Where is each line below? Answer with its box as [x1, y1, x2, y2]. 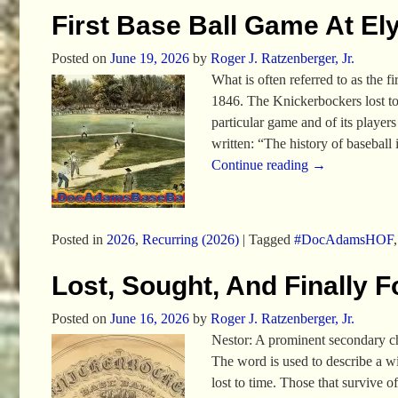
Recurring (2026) [141, 232, 239, 248]
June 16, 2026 [109, 310, 189, 326]
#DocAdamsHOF [293, 232, 394, 248]
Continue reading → [211, 157, 327, 173]
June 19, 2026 [109, 51, 189, 67]
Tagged [248, 232, 291, 248]
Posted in [51, 232, 103, 248]
